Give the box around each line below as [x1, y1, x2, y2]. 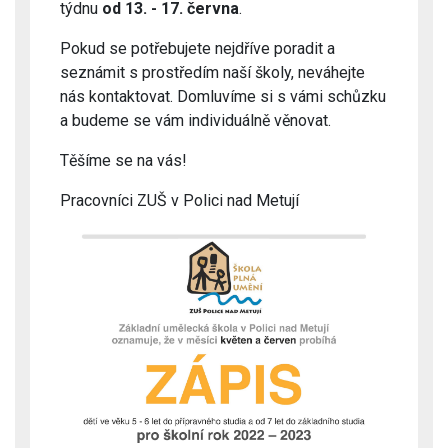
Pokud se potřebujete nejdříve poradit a [60, 39, 335, 58]
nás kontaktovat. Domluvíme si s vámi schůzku [60, 87, 386, 106]
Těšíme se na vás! [60, 151, 187, 170]
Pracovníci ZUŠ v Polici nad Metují [60, 191, 299, 210]
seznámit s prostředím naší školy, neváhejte [60, 63, 365, 82]
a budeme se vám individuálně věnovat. [60, 111, 331, 130]
